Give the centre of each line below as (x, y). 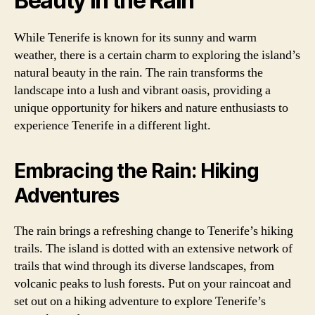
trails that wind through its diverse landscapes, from (144, 266)
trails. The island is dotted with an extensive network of (153, 248)
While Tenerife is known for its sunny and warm (135, 37)
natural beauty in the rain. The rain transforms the (139, 72)
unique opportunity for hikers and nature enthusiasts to (151, 108)
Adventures (66, 195)
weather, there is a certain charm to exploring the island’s (157, 55)
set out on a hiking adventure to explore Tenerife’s (140, 301)
